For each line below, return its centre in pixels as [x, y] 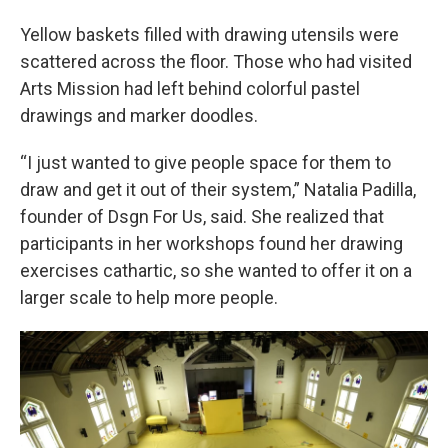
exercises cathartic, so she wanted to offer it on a [216, 270]
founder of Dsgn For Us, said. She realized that [202, 216]
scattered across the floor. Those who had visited [216, 61]
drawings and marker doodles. [139, 115]
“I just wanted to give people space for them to [205, 162]
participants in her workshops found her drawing [211, 243]
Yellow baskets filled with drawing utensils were [209, 34]
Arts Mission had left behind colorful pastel [190, 88]
